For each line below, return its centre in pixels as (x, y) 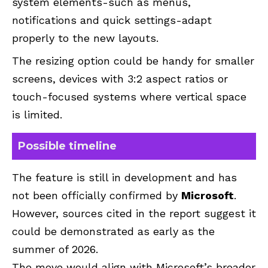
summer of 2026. (55, 249)
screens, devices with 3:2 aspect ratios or (120, 78)
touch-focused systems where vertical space (129, 96)
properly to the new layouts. (85, 38)
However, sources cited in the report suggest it (134, 213)
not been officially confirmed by (97, 195)
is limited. (37, 114)
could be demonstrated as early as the (113, 231)
